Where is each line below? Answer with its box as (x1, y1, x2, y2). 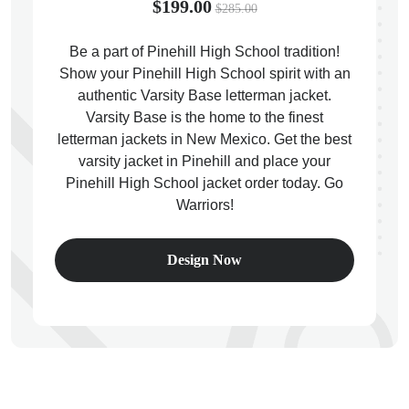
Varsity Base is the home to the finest (86, 110, 323, 125)
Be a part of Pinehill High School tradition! (69, 44, 340, 59)
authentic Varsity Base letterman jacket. (78, 88, 331, 103)
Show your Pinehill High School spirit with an (58, 66, 351, 81)
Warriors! (175, 197, 234, 213)
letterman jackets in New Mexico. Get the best (58, 131, 351, 147)
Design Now (167, 252, 242, 267)
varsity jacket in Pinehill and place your (79, 153, 330, 169)
